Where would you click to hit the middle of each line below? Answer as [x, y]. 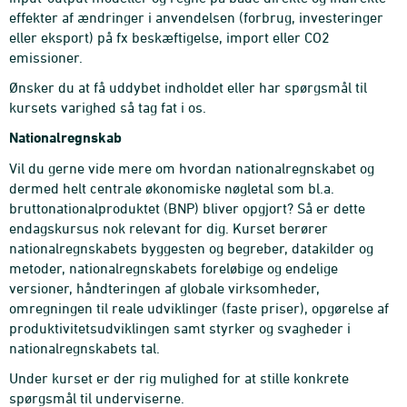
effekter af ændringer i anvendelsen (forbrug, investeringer [196, 17]
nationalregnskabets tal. [84, 348]
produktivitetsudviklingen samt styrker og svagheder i [180, 328]
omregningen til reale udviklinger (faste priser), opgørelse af [199, 308]
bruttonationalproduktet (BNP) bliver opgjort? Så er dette [187, 208]
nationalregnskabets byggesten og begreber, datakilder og [191, 248]
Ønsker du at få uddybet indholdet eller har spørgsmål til [188, 87]
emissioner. [46, 57]
